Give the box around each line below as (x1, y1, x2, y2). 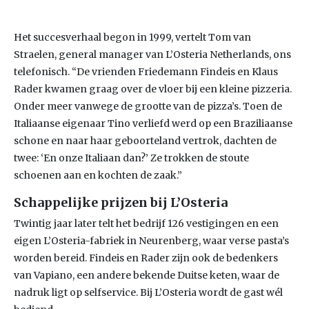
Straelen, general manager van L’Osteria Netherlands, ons (14, 48, 291, 61)
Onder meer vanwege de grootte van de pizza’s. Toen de (14, 100, 282, 112)
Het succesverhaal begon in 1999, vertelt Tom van (14, 31, 251, 43)
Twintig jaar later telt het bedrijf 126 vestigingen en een (14, 217, 279, 230)
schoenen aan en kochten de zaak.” (14, 169, 182, 181)
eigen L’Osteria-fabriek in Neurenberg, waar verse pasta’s (14, 235, 289, 247)
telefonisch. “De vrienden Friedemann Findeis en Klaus (14, 66, 278, 78)
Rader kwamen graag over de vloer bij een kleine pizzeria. (14, 83, 292, 95)
